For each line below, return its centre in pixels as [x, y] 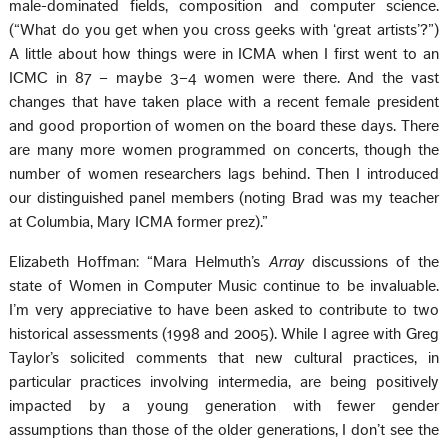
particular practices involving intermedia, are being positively [224, 381]
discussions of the [371, 261]
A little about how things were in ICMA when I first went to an [224, 53]
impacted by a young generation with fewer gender [224, 405]
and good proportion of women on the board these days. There [224, 125]
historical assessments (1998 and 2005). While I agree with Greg [224, 333]
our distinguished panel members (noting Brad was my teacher [224, 197]
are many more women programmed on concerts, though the [224, 149]
